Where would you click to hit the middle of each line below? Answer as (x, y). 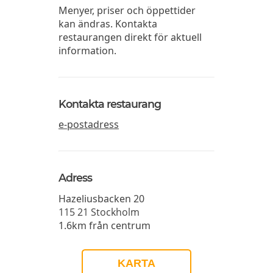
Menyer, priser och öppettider (127, 10)
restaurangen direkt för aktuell (130, 37)
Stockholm (115, 212)
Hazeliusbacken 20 (101, 198)
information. (87, 51)
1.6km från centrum (105, 225)
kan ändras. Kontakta (108, 24)
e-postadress (89, 125)
